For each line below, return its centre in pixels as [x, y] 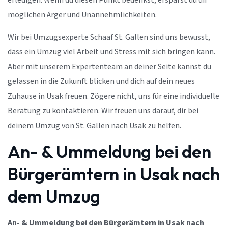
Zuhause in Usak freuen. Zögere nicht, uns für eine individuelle [113, 96]
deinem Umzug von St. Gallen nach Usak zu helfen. [94, 126]
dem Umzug [54, 196]
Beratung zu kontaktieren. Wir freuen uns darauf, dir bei [103, 111]
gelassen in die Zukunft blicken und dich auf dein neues [101, 81]
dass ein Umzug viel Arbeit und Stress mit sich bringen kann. [111, 52]
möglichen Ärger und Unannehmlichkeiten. [82, 15]
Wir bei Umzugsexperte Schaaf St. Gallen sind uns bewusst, [109, 37]
